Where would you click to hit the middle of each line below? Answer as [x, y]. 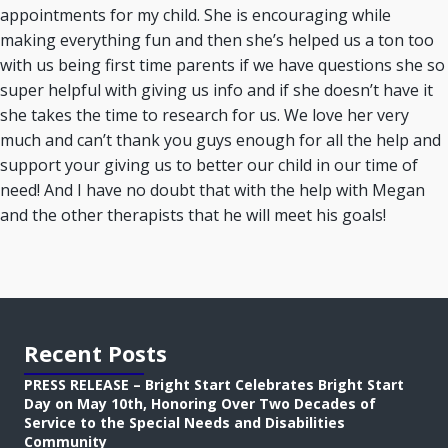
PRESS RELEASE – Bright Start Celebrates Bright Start [214, 384]
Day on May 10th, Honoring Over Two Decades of [200, 403]
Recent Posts [95, 353]
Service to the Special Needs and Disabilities [184, 422]
